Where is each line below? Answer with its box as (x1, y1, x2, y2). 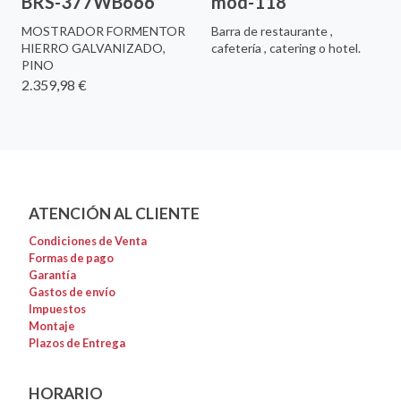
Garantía (29, 268, 76, 283)
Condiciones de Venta (29, 234, 147, 249)
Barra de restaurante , (211, 22, 333, 38)
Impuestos (29, 302, 86, 317)
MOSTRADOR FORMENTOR (21, 22, 185, 38)
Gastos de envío (29, 285, 115, 300)
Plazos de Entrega (29, 336, 125, 351)
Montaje (29, 319, 75, 334)
